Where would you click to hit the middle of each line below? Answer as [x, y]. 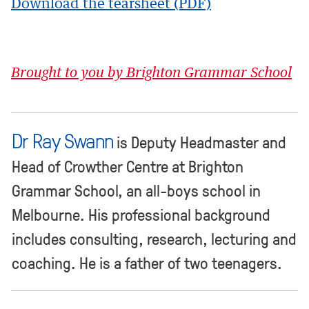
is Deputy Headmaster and [200, 142]
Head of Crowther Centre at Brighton [128, 167]
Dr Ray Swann [62, 141]
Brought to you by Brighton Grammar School [151, 73]
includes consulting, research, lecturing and [154, 239]
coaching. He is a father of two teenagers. [147, 263]
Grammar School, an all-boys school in [136, 191]
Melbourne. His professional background [141, 215]
